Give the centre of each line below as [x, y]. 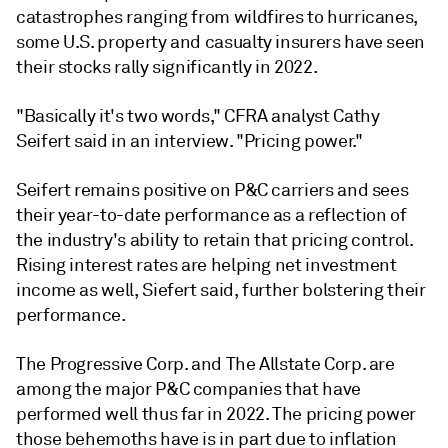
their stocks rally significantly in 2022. [167, 67]
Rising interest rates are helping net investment [206, 265]
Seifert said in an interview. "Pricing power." [189, 141]
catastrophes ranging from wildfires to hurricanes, [217, 17]
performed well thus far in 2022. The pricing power [216, 414]
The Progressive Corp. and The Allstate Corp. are [205, 364]
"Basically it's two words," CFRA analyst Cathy [198, 116]
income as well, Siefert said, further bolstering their [221, 290]
